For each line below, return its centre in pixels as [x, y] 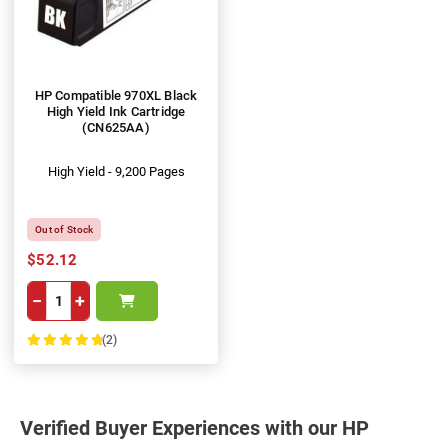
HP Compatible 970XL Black [116, 95]
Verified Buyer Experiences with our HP [194, 427]
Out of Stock [64, 229]
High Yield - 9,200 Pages [116, 171]
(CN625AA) [116, 127]
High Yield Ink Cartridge [116, 111]
